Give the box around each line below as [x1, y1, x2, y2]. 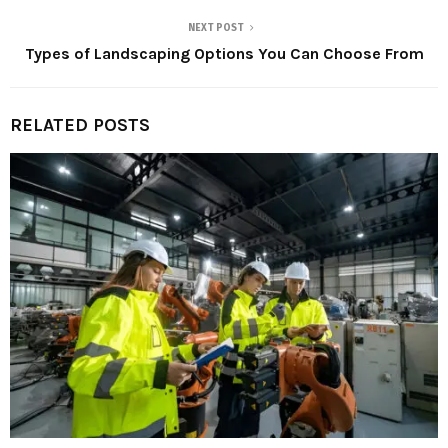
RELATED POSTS [10, 114, 150, 137]
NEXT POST [188, 22, 244, 35]
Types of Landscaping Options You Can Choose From [24, 44, 424, 64]
